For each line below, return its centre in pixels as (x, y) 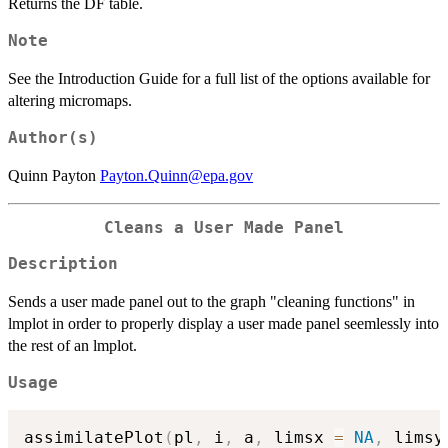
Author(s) (53, 137)
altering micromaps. (70, 100)
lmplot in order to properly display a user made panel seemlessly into (223, 324)
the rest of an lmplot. (72, 346)
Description (63, 264)
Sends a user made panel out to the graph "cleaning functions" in (211, 302)
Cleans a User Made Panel (224, 227)
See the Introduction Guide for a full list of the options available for (219, 78)
